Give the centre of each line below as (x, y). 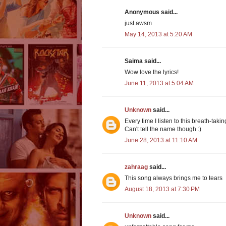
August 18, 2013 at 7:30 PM (162, 189)
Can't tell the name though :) (163, 129)
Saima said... (143, 61)
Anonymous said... (151, 12)
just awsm (138, 23)
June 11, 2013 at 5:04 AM (159, 83)
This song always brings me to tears (174, 178)
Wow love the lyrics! (152, 72)
